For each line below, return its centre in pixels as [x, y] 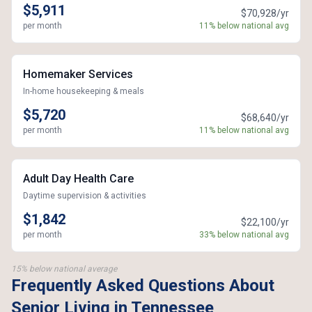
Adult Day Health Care [78, 179]
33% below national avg [244, 235]
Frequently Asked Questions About [143, 286]
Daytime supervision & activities [85, 196]
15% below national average [64, 269]
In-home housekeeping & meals [84, 91]
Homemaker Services [78, 74]
